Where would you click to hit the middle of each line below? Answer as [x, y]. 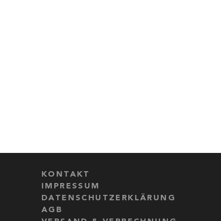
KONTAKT [66, 175]
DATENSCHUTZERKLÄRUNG [109, 198]
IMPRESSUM [71, 186]
